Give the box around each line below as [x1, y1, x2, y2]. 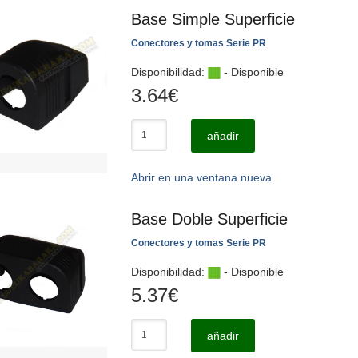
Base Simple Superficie [131, 10, 295, 28]
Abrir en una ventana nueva [131, 171, 272, 184]
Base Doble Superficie [131, 210, 288, 228]
